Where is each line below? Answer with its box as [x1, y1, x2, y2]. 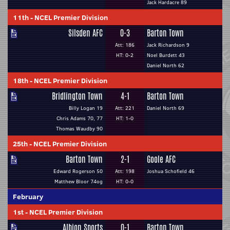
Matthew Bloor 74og [54, 178, 103, 185]
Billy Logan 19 [69, 104, 103, 112]
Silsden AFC [68, 27, 103, 39]
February [13, 191, 43, 202]
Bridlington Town [52, 90, 103, 102]
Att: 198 [115, 167, 135, 175]
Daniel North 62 [147, 62, 184, 69]
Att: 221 [115, 104, 135, 112]
